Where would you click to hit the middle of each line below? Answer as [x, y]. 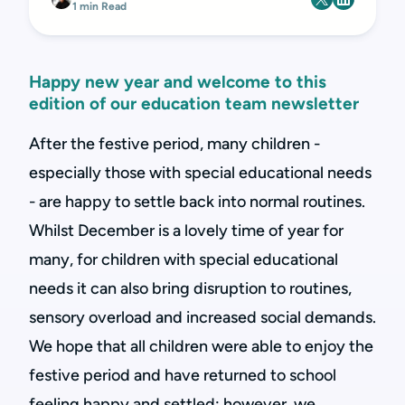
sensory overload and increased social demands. [202, 317]
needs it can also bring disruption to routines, [190, 288]
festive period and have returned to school [183, 375]
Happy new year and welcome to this [178, 82]
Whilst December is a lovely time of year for [186, 231]
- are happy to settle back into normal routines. [197, 202]
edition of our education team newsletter [194, 104]
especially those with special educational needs [200, 173]
